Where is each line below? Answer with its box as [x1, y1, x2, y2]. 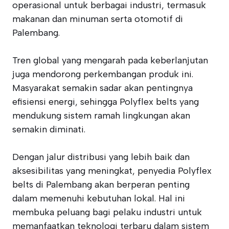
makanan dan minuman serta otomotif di [12, 13, 183, 25]
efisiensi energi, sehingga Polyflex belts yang [12, 96, 199, 107]
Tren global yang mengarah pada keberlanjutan [12, 55, 208, 66]
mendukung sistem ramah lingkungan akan [12, 110, 190, 121]
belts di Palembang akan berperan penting [12, 179, 190, 190]
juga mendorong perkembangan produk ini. [12, 68, 193, 80]
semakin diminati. [12, 124, 85, 135]
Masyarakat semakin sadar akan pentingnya [12, 82, 193, 94]
